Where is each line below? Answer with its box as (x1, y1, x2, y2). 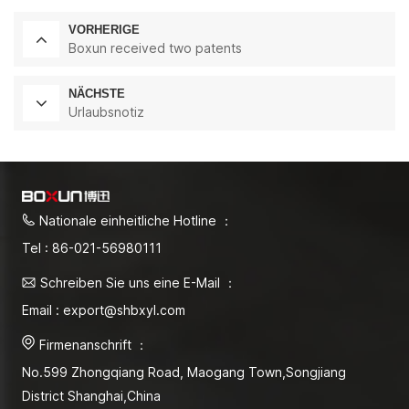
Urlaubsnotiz (68, 104, 144, 121)
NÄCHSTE (68, 87, 125, 101)
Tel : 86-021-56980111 (22, 240, 162, 257)
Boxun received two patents (68, 40, 242, 57)
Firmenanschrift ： (39, 337, 148, 353)
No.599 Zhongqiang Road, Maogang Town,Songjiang (22, 364, 346, 381)
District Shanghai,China (22, 388, 161, 404)
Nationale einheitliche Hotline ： (39, 213, 233, 229)
